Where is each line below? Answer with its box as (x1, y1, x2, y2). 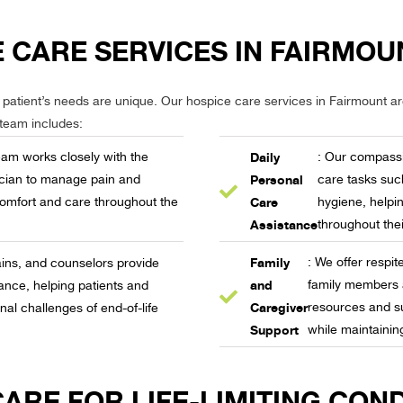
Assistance (250, 218, 318, 232)
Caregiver (250, 300, 309, 315)
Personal (250, 173, 304, 187)
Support (250, 323, 300, 337)
